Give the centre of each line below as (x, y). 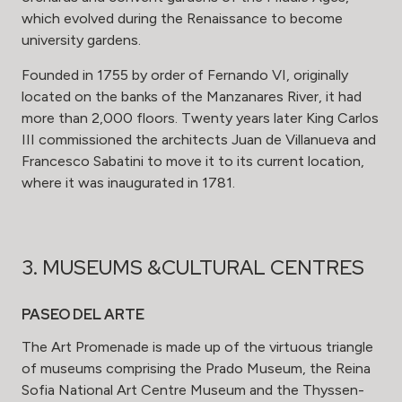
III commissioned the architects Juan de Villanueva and (199, 140)
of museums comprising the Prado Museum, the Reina (196, 369)
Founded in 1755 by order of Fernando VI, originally (185, 75)
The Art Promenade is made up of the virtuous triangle (197, 347)
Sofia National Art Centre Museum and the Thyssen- (193, 390)
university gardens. (81, 40)
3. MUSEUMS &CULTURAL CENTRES (193, 268)
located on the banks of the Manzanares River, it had (192, 97)
